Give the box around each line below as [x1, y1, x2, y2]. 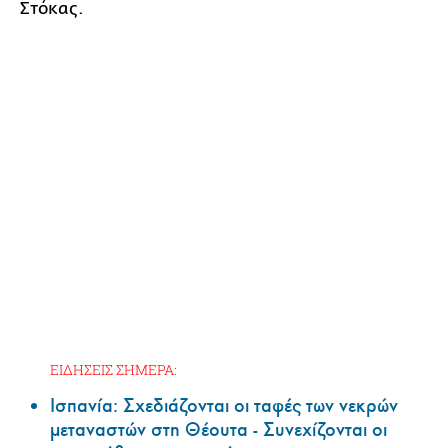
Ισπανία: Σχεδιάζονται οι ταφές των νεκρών [50, 393, 398, 418]
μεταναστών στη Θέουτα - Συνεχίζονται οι [50, 417, 387, 442]
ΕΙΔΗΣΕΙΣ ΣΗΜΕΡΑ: [50, 359, 177, 379]
